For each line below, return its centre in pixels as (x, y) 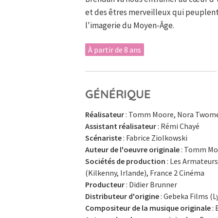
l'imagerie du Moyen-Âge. (130, 25)
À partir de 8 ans (115, 49)
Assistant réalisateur (121, 126)
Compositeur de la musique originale (148, 208)
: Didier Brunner (151, 184)
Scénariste (103, 137)
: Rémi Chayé (178, 126)
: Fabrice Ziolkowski (154, 137)
